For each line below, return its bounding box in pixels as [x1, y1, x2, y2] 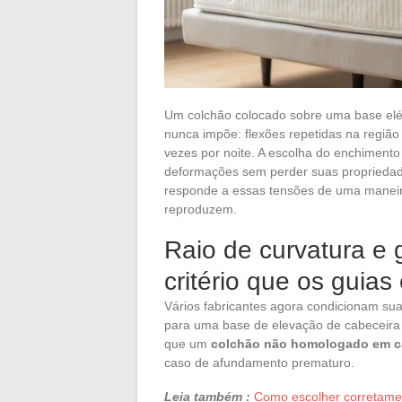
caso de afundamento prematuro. [164, 354, 354, 370]
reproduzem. [164, 201, 237, 216]
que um [164, 336, 211, 351]
